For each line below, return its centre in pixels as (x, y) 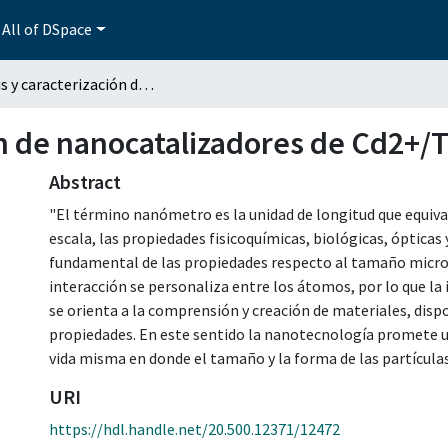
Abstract (85, 181)
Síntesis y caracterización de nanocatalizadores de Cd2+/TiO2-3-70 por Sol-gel (146, 83)
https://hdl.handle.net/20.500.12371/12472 (194, 428)
